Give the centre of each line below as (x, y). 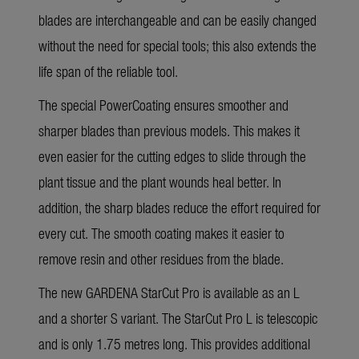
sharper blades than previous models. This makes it (169, 131)
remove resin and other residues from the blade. (161, 259)
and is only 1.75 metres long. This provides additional (174, 344)
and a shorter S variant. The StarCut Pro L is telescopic (178, 318)
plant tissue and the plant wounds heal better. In (160, 182)
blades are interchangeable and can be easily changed (177, 20)
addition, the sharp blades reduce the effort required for (179, 208)
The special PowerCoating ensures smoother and (163, 105)
